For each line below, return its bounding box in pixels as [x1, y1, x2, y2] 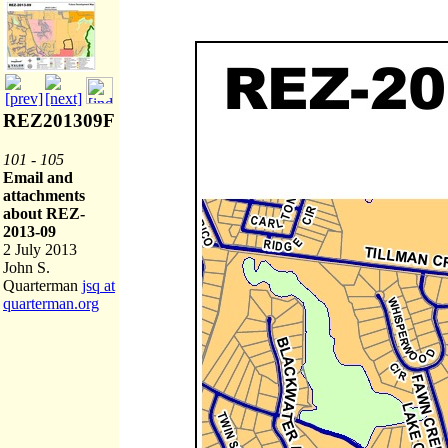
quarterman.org [3, 295, 99, 312]
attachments [3, 187, 85, 204]
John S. [3, 259, 50, 276]
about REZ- [3, 205, 85, 222]
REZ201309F [3, 110, 115, 131]
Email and [3, 169, 73, 186]
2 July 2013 [3, 241, 77, 258]
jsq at [82, 277, 115, 294]
